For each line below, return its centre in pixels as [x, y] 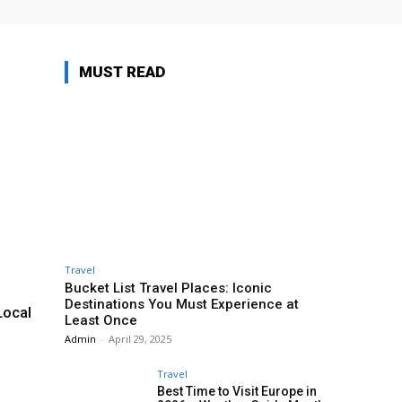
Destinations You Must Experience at [182, 305]
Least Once [101, 321]
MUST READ [122, 72]
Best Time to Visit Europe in [237, 392]
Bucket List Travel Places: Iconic [168, 288]
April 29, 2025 [140, 339]
